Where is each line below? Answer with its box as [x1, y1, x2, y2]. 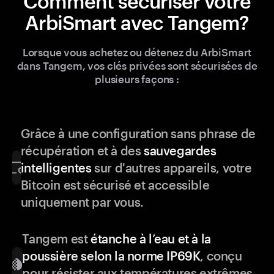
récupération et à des [20, 143, 144, 158]
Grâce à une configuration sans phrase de [20, 126, 256, 141]
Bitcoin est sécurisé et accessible [20, 177, 210, 193]
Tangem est [22, 231, 91, 246]
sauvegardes [143, 143, 217, 158]
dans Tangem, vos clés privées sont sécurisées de [17, 59, 257, 72]
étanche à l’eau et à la [90, 231, 211, 246]
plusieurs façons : [95, 73, 179, 86]
